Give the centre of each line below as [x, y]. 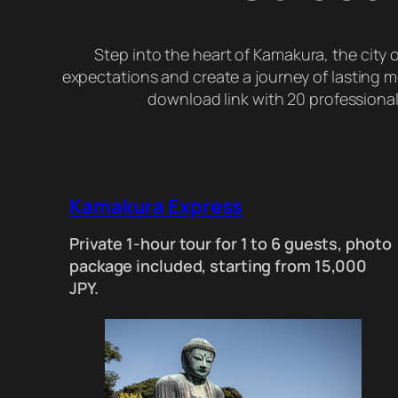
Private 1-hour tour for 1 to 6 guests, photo [231, 244]
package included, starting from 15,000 [219, 266]
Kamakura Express [156, 206]
